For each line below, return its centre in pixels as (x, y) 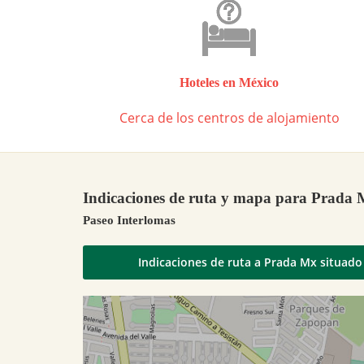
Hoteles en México (229, 82)
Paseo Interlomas (129, 221)
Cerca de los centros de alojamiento (229, 117)
